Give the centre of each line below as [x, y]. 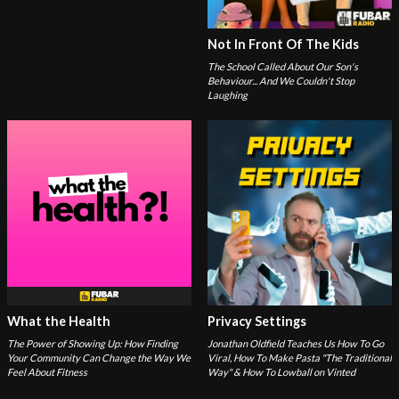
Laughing [227, 95]
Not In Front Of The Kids [283, 45]
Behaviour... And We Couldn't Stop [281, 81]
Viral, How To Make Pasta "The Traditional [299, 357]
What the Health [59, 321]
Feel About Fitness [47, 371]
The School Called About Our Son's [282, 67]
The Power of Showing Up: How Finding [93, 343]
